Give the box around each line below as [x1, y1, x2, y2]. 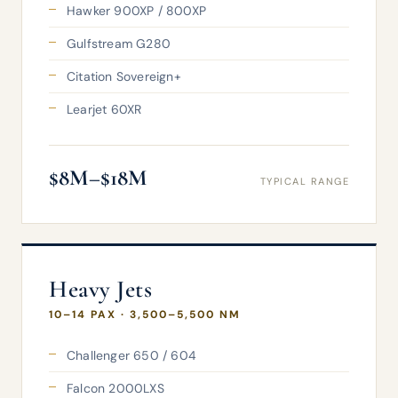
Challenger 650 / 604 [67, 347, 196, 363]
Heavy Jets [49, 275, 153, 304]
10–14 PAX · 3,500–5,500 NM [49, 307, 241, 322]
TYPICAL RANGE [259, 175, 349, 187]
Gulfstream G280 [67, 36, 171, 52]
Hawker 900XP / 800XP [67, 3, 206, 19]
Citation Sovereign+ [67, 68, 181, 84]
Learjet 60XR [67, 101, 142, 117]
